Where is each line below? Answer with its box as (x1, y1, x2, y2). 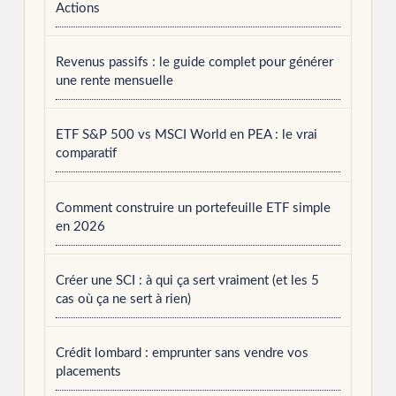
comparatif (55, 147, 117, 161)
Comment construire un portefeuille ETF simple (55, 201, 331, 215)
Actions (55, 2, 100, 16)
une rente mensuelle (55, 74, 173, 88)
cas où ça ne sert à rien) (55, 292, 191, 306)
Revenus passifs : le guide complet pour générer (55, 56, 333, 70)
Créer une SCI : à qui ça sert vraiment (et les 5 (55, 273, 319, 287)
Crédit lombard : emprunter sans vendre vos (55, 346, 308, 361)
